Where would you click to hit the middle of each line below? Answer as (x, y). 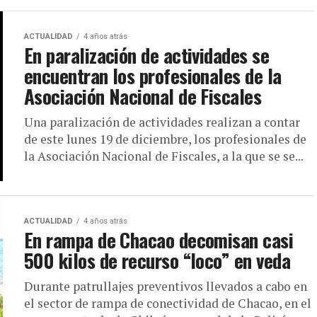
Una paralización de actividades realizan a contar (162, 122)
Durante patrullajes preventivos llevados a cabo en (166, 287)
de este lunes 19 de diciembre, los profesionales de (165, 139)
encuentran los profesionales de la (153, 76)
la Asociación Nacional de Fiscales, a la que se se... (164, 156)
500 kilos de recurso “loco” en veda (157, 261)
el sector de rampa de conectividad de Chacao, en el (168, 304)
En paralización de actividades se (147, 56)
